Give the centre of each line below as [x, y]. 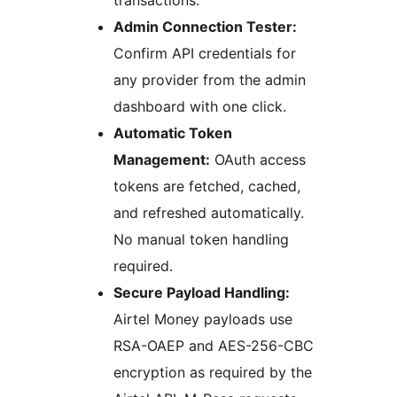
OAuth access [258, 160]
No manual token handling [201, 240]
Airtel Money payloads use [203, 319]
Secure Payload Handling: [202, 293]
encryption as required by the [213, 373]
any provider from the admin [210, 80]
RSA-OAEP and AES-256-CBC [214, 346]
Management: [162, 160]
